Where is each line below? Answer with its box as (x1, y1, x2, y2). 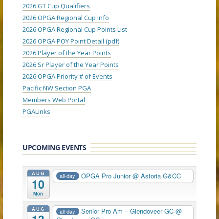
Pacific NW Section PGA (22, 83, 91, 92)
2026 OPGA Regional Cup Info (22, 13, 109, 22)
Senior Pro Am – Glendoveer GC (81, 206, 176, 216)
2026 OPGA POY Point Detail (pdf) (22, 36, 119, 45)
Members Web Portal (22, 95, 85, 104)
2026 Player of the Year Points (22, 48, 111, 57)
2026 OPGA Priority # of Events (22, 71, 112, 81)
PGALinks (22, 107, 50, 116)
